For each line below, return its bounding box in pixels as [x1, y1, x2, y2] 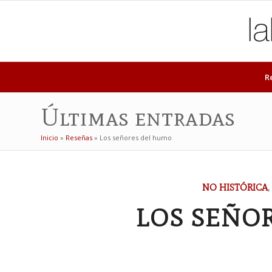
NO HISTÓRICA [202, 182, 268, 193]
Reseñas [66, 133, 92, 142]
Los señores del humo [100, 133, 172, 142]
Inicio [41, 133, 58, 142]
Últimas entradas [41, 103, 235, 132]
